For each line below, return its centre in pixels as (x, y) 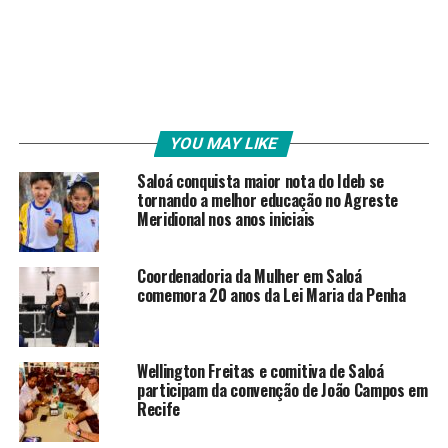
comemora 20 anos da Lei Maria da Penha (271, 295)
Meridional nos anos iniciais (225, 219)
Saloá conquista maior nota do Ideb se (260, 181)
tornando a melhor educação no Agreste (267, 200)
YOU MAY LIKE (224, 144)
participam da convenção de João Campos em (282, 390)
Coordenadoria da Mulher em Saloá (249, 276)
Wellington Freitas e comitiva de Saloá (260, 371)
